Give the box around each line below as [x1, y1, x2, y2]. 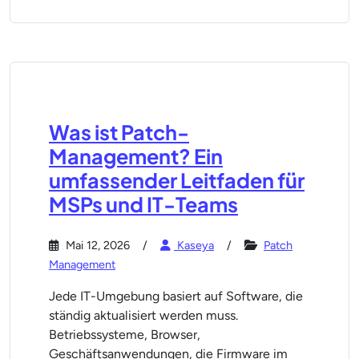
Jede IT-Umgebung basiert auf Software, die [49, 288, 303, 304]
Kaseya [174, 238, 214, 252]
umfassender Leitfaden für [49, 167, 305, 193]
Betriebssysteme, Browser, [49, 327, 200, 342]
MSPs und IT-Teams [49, 192, 238, 217]
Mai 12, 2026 [63, 238, 130, 252]
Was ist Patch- [49, 119, 189, 145]
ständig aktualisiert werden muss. [49, 308, 238, 323]
